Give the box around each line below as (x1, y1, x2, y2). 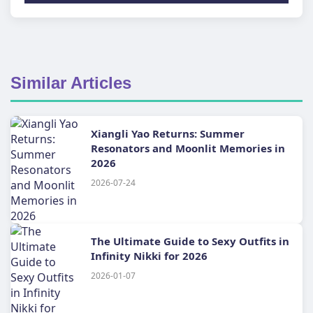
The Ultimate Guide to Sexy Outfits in (91, 234, 289, 248)
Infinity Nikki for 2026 (91, 249, 208, 263)
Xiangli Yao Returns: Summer (91, 126, 245, 140)
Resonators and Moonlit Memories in (91, 141, 285, 155)
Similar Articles (10, 73, 131, 92)
